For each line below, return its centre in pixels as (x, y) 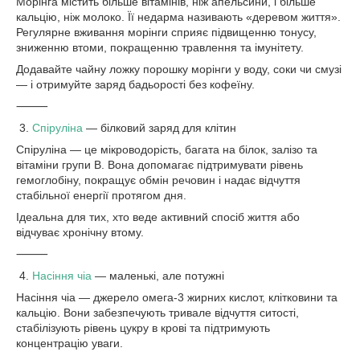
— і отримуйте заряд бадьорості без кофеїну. (135, 84)
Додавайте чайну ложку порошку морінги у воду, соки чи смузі (179, 69)
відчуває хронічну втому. (80, 232)
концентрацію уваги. (70, 343)
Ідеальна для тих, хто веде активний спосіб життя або (158, 217)
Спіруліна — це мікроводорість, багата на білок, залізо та (167, 149)
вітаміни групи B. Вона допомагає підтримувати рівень (160, 165)
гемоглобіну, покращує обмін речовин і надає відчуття (158, 180)
